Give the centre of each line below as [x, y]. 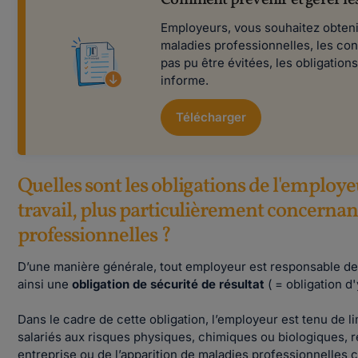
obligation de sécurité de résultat [170, 284]
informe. [185, 80]
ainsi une [45, 284]
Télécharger [211, 117]
